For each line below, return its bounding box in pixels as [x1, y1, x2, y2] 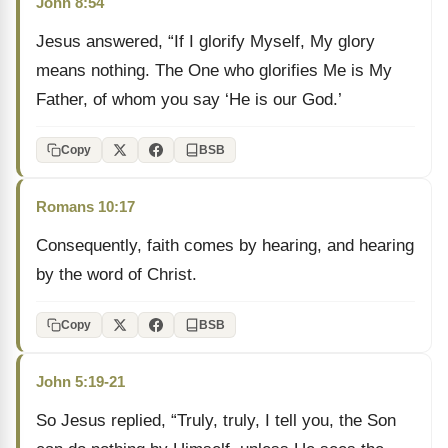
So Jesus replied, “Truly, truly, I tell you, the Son [36, 411, 396, 430]
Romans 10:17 [36, 198, 135, 215]
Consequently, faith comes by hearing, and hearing [36, 236, 414, 255]
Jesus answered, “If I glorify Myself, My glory [36, 32, 375, 51]
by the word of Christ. [36, 265, 197, 284]
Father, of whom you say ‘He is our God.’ [36, 90, 342, 109]
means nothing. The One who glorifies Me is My [36, 61, 392, 80]
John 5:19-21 [36, 373, 125, 390]
